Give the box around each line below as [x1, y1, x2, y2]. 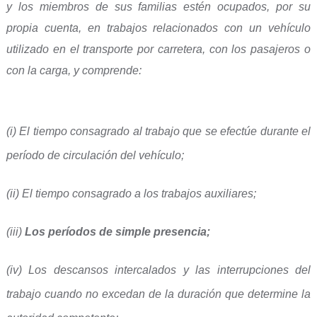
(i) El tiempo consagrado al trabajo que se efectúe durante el [6, 125, 311, 137]
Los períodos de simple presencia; [24, 226, 210, 238]
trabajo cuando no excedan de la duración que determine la [6, 288, 311, 300]
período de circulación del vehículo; [6, 149, 184, 161]
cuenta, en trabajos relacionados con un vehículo [44, 22, 311, 34]
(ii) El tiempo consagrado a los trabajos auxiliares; [6, 188, 256, 200]
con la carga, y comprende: [6, 64, 142, 76]
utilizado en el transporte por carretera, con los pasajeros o [6, 43, 311, 55]
